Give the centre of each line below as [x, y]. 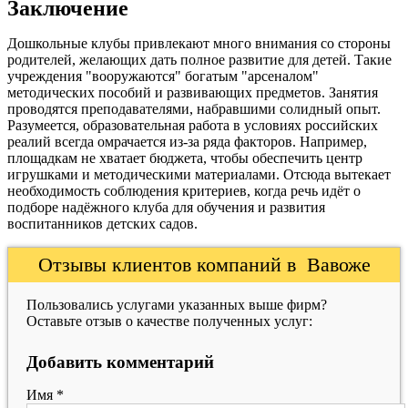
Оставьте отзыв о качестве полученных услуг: [169, 321]
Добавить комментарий [120, 362]
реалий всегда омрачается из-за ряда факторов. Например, [187, 142]
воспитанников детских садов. [102, 224]
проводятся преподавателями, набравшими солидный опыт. [194, 109]
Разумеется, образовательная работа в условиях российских [193, 125]
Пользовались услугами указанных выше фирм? [177, 305]
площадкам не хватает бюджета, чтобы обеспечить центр [185, 158]
